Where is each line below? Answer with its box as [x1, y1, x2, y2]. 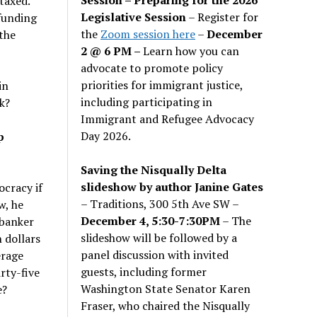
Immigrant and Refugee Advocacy [81, 110, 255, 127]
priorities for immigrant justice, [81, 76, 243, 93]
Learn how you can [143, 42, 240, 59]
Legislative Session [81, 8, 187, 25]
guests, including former [81, 263, 207, 279]
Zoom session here [100, 25, 196, 42]
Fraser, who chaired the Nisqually [81, 297, 250, 313]
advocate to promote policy [81, 59, 224, 76]
